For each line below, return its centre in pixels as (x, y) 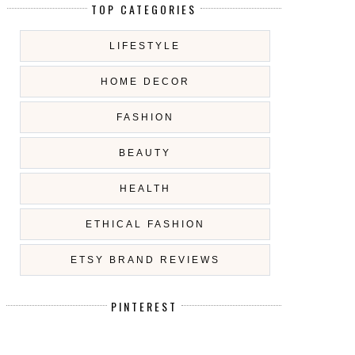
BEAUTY (145, 153)
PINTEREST (144, 307)
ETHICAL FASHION (145, 224)
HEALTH (145, 188)
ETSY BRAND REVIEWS (145, 260)
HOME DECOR (145, 81)
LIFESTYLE (145, 46)
